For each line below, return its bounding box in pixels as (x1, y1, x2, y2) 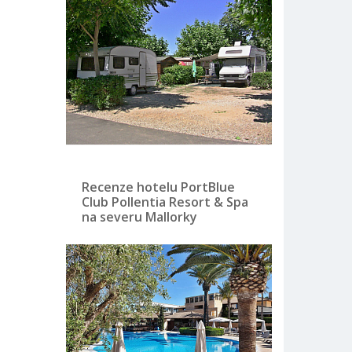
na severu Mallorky (81, 207, 197, 225)
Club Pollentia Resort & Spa (81, 192, 248, 211)
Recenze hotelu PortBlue (81, 178, 235, 196)
